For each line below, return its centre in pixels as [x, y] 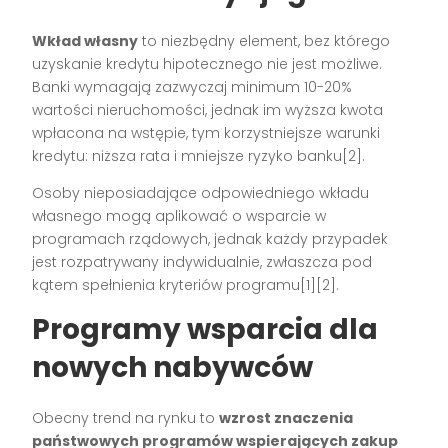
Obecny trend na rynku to [126, 418]
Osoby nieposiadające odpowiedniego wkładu [201, 193]
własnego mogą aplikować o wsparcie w [179, 216]
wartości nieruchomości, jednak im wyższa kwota [208, 110]
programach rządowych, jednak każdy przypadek [210, 239]
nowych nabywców [173, 368]
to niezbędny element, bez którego [264, 41]
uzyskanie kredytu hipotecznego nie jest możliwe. [207, 64]
